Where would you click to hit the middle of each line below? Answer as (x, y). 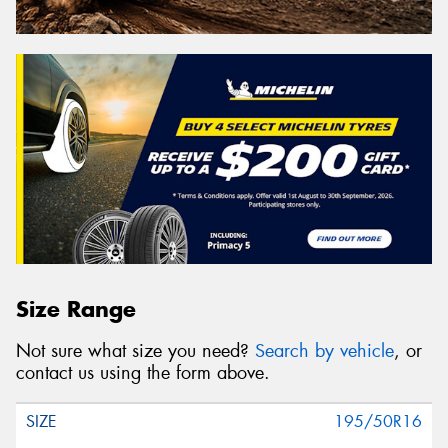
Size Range (76, 308)
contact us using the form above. (143, 373)
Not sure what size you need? (135, 351)
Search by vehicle (324, 351)
